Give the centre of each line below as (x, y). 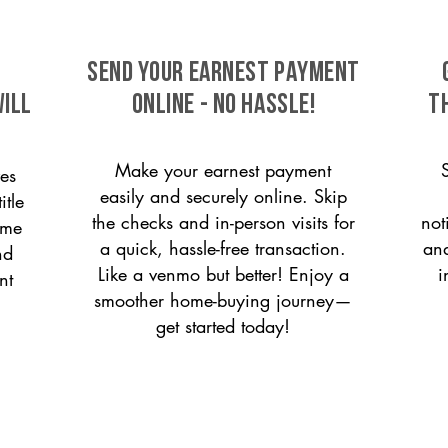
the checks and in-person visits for (223, 222)
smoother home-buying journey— (223, 300)
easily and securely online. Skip (223, 196)
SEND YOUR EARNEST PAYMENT (223, 74)
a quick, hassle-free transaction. (223, 248)
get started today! (223, 326)
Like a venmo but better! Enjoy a (223, 274)
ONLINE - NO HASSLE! (223, 106)
